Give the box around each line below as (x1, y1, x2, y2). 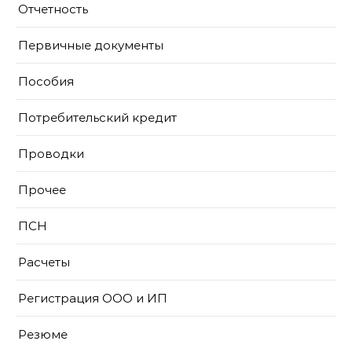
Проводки (18, 146, 84, 161)
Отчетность (18, 2, 88, 16)
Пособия (18, 74, 74, 89)
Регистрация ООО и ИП (18, 291, 167, 306)
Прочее (18, 182, 66, 197)
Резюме (18, 327, 68, 342)
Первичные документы (18, 38, 163, 53)
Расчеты (18, 255, 70, 269)
